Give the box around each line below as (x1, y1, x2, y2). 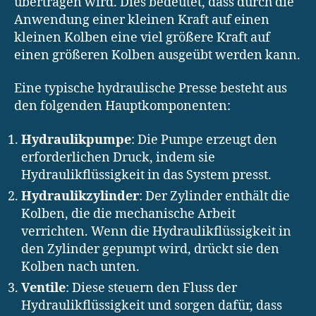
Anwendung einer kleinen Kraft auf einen (14, 11, 269, 28)
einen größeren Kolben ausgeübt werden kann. (14, 47, 300, 63)
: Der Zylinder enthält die (139, 188, 290, 205)
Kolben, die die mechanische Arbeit (21, 205, 236, 222)
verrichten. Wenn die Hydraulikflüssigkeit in (21, 223, 291, 240)
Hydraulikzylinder (21, 188, 139, 205)
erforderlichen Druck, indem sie (21, 149, 215, 166)
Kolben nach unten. (21, 258, 140, 275)
